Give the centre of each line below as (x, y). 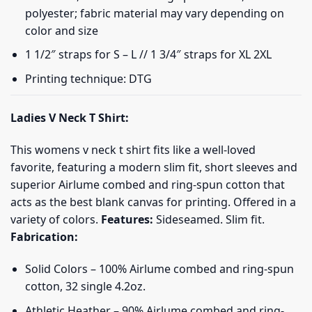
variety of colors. (56, 220)
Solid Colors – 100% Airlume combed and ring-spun (159, 268)
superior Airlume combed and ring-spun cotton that (148, 185)
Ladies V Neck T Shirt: (70, 118)
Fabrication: (44, 237)
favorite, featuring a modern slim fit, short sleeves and (154, 167)
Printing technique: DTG (88, 78)
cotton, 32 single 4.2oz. (85, 286)
